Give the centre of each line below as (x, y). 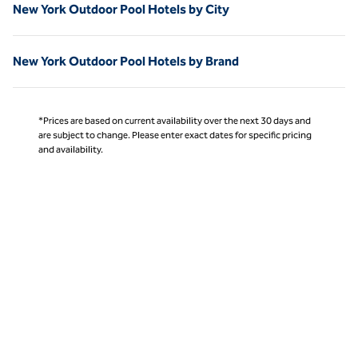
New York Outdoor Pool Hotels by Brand (126, 61)
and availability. (71, 149)
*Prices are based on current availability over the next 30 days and (175, 120)
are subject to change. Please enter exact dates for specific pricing (175, 135)
